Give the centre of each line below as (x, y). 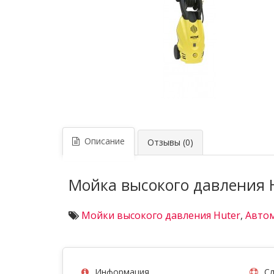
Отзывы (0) (170, 142)
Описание (102, 141)
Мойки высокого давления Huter (161, 215)
